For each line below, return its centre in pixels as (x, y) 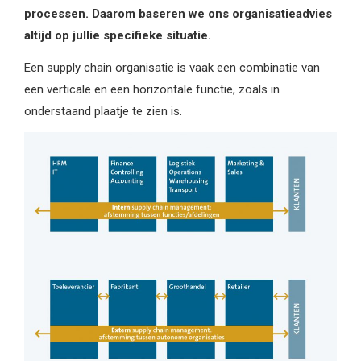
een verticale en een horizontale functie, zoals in (152, 89)
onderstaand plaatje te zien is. (103, 111)
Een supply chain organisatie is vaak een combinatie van (172, 67)
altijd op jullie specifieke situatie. (118, 36)
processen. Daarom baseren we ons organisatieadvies (178, 14)
